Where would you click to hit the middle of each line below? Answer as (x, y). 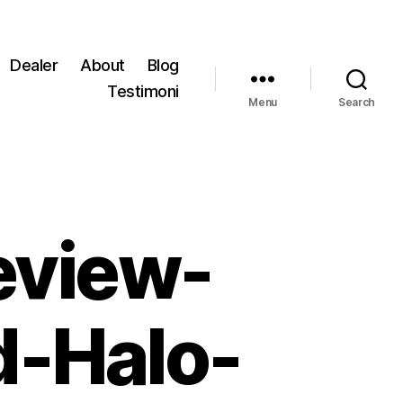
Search (357, 102)
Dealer (34, 65)
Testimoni (143, 91)
